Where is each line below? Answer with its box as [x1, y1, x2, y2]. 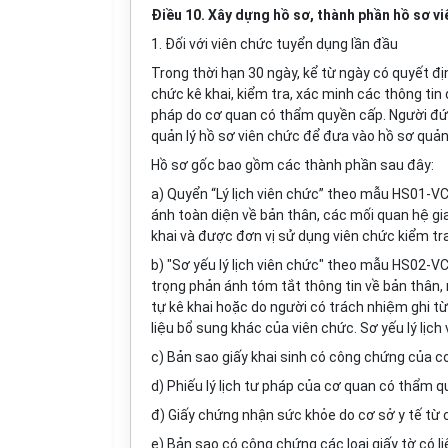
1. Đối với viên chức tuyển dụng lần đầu [151, 36, 398, 52]
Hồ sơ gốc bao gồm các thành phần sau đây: [151, 157, 434, 173]
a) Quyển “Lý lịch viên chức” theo [151, 186, 360, 202]
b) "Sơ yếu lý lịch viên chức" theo [151, 257, 360, 273]
